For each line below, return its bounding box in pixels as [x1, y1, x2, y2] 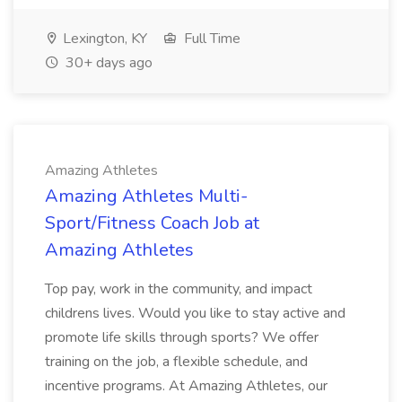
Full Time [180, 29, 240, 48]
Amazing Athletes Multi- [45, 184, 248, 208]
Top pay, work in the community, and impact [45, 279, 312, 299]
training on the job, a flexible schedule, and [45, 352, 308, 371]
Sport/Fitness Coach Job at [45, 211, 259, 235]
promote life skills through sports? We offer [45, 328, 319, 347]
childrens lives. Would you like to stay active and [45, 303, 345, 323]
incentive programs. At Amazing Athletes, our [45, 376, 328, 396]
